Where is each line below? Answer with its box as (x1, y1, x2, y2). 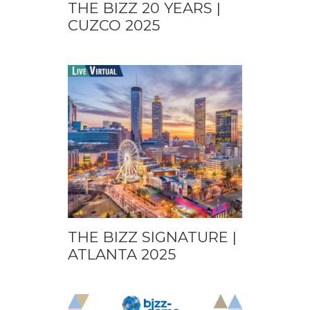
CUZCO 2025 (68, 16, 160, 34)
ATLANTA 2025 (68, 246, 176, 264)
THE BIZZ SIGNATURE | (68, 228, 237, 246)
